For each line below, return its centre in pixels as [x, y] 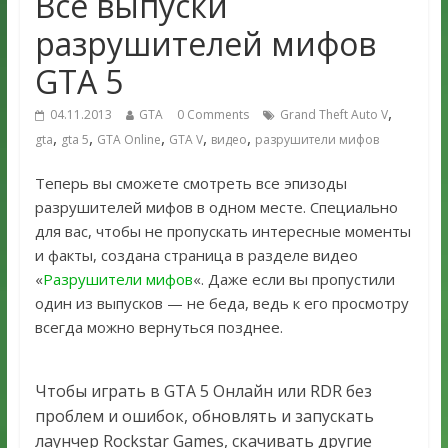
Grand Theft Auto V [333, 115]
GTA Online [128, 140]
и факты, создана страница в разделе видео [196, 255]
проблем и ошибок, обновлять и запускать [204, 416]
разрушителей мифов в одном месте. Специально [216, 207]
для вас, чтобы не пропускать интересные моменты [222, 231]
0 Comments [212, 115]
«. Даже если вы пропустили [293, 279]
